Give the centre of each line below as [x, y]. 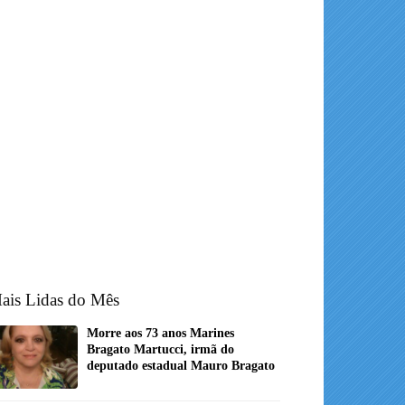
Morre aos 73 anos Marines [160, 334]
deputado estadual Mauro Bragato [181, 366]
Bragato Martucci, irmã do [160, 350]
